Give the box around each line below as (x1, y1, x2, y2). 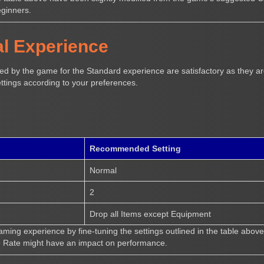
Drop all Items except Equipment (90, 209, 212, 219)
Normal (90, 165, 117, 175)
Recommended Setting (90, 143, 181, 153)
